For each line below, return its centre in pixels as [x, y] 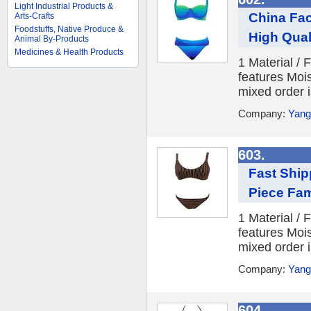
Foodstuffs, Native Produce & [69, 29]
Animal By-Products [52, 39]
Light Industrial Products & [64, 6]
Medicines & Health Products [69, 52]
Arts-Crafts [34, 16]
